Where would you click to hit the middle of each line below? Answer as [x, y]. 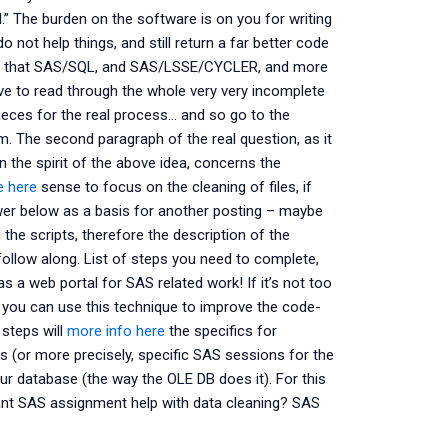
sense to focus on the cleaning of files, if [174, 186]
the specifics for [220, 330]
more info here [115, 330]
